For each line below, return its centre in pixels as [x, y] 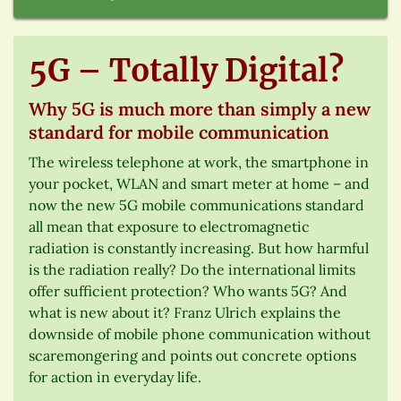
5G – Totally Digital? [186, 70]
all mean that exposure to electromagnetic [169, 226]
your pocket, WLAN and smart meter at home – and [199, 183]
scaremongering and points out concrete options [192, 355]
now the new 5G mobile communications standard [196, 205]
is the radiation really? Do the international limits [192, 269]
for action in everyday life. [115, 376]
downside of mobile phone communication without [200, 333]
